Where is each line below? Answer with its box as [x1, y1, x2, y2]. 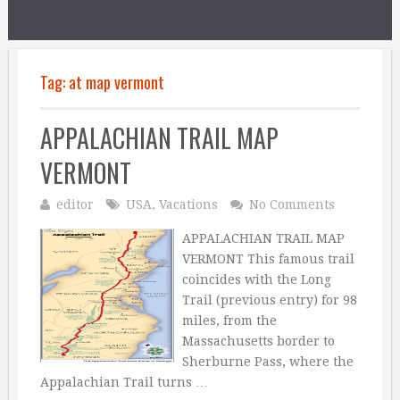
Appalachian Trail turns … [40, 375, 208, 389]
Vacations [159, 197, 218, 212]
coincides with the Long [181, 272, 331, 287]
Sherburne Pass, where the [181, 354, 354, 369]
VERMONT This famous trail [181, 252, 354, 266]
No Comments [249, 197, 335, 212]
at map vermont [69, 71, 164, 94]
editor [56, 197, 94, 212]
